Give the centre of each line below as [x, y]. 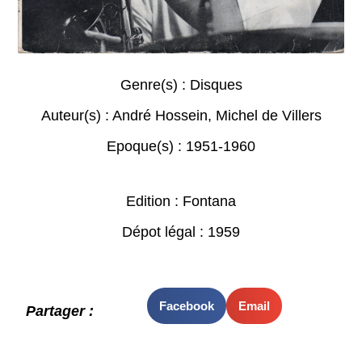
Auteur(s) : [76, 116]
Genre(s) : [155, 85]
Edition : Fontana [181, 202]
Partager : [60, 311]
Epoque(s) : [146, 147]
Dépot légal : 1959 [181, 232]
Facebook [186, 305]
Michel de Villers [268, 116]
